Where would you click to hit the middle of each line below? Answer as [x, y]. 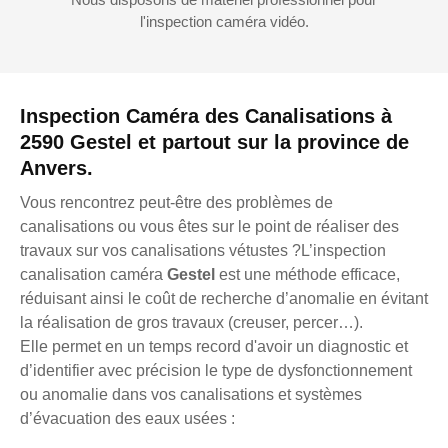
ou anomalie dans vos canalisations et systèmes [191, 394]
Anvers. [56, 167]
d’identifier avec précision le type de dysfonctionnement [216, 370]
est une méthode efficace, [309, 274]
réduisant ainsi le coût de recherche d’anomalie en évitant [224, 298]
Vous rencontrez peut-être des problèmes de [176, 202]
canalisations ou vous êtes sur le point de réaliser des [209, 226]
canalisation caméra [93, 274]
